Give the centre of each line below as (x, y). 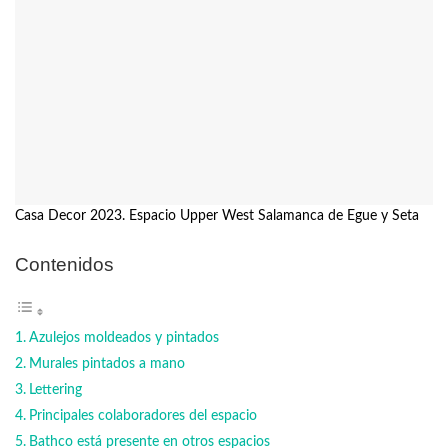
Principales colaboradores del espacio (142, 415)
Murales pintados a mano (106, 363)
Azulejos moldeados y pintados (123, 337)
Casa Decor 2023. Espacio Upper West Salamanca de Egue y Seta (217, 216)
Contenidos (64, 264)
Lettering (55, 389)
